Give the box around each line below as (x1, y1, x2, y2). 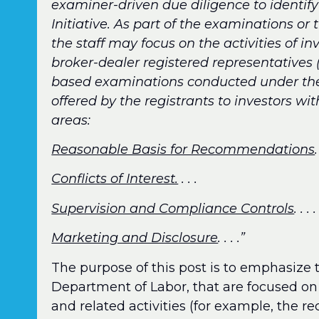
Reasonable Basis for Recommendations (51, 141, 315, 157)
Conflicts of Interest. (51, 171, 179, 187)
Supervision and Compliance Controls (51, 200, 295, 216)
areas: (51, 112, 91, 128)
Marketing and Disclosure (51, 230, 219, 246)
